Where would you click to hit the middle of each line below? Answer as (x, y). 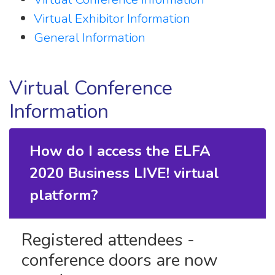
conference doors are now (120, 261)
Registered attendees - (108, 240)
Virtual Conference (91, 88)
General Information (90, 38)
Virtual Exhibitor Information (112, 19)
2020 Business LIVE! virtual (124, 173)
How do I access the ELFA (120, 151)
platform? (64, 196)
